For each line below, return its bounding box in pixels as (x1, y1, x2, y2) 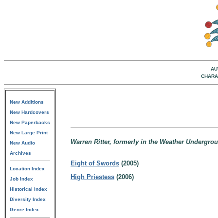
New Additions (10, 99, 44, 105)
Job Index (10, 176, 33, 182)
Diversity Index (10, 197, 46, 202)
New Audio (10, 140, 35, 145)
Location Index (10, 166, 45, 171)
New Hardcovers (10, 109, 49, 115)
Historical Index (10, 186, 47, 192)
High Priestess (71, 173, 114, 181)
